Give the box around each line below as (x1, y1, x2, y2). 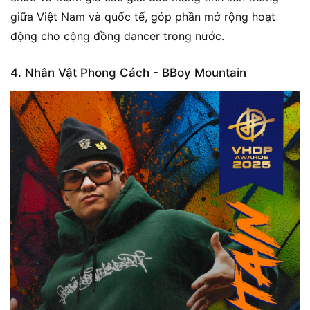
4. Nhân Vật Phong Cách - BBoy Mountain (10, 65, 246, 80)
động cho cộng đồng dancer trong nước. (10, 28, 228, 43)
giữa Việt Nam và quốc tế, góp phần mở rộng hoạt (10, 9, 275, 24)
